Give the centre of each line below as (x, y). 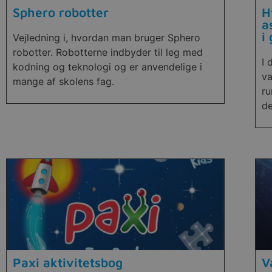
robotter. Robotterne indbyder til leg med (108, 52)
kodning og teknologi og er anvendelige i (107, 66)
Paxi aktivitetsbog (68, 263)
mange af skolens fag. (63, 81)
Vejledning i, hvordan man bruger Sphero (107, 37)
